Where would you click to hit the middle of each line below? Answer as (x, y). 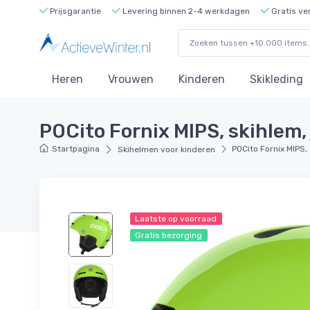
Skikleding (276, 80)
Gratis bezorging (169, 235)
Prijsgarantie (74, 11)
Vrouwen (131, 80)
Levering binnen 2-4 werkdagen (185, 11)
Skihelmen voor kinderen (166, 149)
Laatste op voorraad (176, 218)
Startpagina (76, 148)
